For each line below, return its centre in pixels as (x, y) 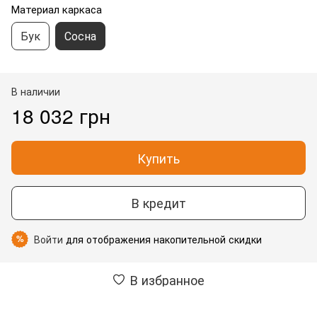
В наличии (36, 91)
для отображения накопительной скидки (162, 239)
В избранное (167, 279)
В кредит (158, 203)
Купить (158, 157)
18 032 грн (61, 115)
